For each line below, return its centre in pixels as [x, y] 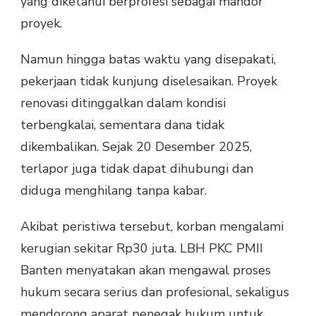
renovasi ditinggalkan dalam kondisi [123, 103]
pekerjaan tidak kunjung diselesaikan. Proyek [149, 81]
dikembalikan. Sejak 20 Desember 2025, [136, 147]
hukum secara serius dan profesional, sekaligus [155, 292]
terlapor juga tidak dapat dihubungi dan [137, 169]
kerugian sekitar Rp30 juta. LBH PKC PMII [142, 249]
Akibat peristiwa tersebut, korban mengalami [152, 227]
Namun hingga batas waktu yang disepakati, [148, 60]
